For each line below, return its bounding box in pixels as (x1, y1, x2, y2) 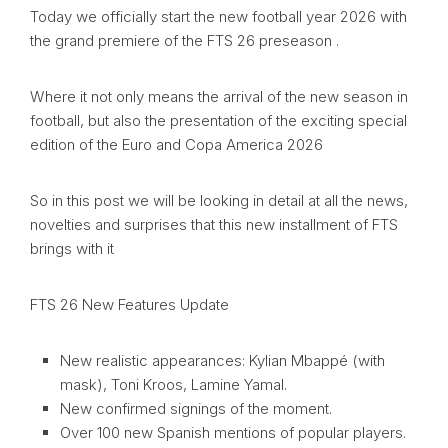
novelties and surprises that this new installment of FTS (30, 215, 398, 235)
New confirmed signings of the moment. (60, 399, 332, 419)
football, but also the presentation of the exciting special (30, 111, 407, 131)
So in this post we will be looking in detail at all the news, (30, 191, 408, 211)
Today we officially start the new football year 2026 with (30, 7, 407, 27)
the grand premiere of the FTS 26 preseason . (30, 31, 339, 51)
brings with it (30, 239, 114, 259)
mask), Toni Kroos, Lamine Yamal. (60, 375, 287, 395)
